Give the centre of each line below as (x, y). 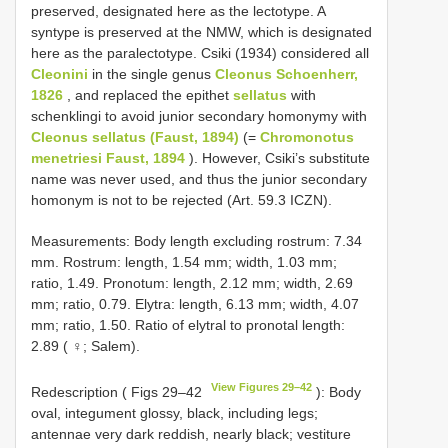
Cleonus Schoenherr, (286, 74)
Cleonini (59, 74)
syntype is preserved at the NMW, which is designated (201, 32)
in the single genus (151, 74)
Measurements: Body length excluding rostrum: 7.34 (196, 241)
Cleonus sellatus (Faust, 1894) (135, 137)
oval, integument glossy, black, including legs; (174, 412)
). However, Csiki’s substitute (277, 158)
